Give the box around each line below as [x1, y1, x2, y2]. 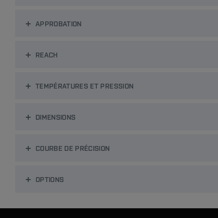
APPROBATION [35, 19, 82, 28]
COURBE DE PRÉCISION [35, 144, 110, 152]
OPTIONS [35, 175, 64, 183]
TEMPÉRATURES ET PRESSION [35, 81, 134, 90]
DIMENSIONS [35, 112, 76, 121]
